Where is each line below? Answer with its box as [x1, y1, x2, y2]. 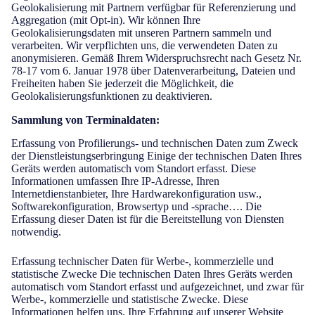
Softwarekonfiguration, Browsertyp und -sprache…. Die [11, 200, 262, 212]
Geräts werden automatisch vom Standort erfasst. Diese [11, 162, 256, 174]
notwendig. [11, 226, 61, 238]
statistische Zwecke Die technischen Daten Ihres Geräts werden [11, 268, 292, 280]
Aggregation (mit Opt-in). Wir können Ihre [11, 14, 200, 26]
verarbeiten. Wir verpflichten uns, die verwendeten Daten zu [11, 39, 278, 51]
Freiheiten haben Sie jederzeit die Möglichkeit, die [11, 77, 233, 89]
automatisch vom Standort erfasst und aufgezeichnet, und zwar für [11, 281, 304, 292]
